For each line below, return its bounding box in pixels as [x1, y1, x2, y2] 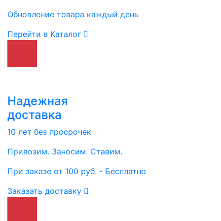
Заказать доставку [7, 186, 84, 196]
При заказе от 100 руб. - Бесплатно [7, 166, 146, 176]
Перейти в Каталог [7, 29, 83, 39]
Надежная [7, 94, 68, 108]
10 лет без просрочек [7, 127, 91, 137]
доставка [7, 108, 62, 122]
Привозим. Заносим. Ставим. [7, 147, 122, 156]
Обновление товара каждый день [7, 9, 139, 19]
